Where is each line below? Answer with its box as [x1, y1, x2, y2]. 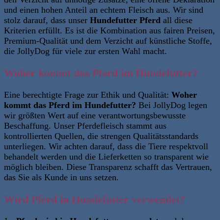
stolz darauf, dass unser [4, 15, 90, 26]
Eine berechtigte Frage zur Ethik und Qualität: [4, 90, 171, 100]
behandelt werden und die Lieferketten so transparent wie [4, 152, 209, 162]
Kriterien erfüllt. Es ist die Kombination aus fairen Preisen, [4, 26, 215, 36]
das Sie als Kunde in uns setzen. [4, 172, 119, 183]
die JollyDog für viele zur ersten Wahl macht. [4, 46, 167, 56]
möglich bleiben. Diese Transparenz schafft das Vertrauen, [4, 162, 212, 172]
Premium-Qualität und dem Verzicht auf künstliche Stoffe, [4, 36, 212, 46]
